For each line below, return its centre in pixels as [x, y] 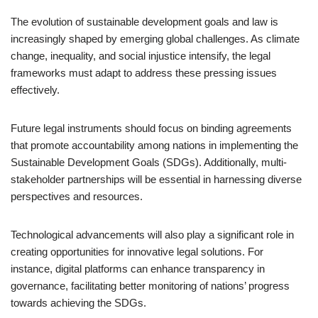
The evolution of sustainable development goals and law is [144, 22]
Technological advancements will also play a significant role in [152, 235]
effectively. [35, 90]
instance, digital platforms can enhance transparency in [138, 269]
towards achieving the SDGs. [78, 303]
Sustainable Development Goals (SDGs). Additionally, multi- [149, 162]
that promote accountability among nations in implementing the [154, 145]
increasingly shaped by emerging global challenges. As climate [155, 39]
